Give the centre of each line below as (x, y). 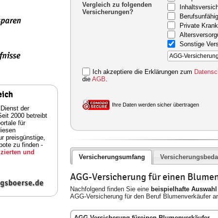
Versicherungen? (108, 12)
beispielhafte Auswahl (184, 189)
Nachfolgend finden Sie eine (110, 189)
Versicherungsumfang (112, 157)
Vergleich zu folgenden (117, 5)
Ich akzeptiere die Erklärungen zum (143, 72)
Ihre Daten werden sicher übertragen (155, 105)
